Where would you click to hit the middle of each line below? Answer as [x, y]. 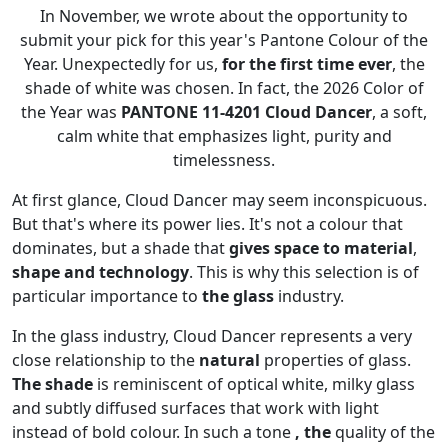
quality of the [383, 432]
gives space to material [321, 248]
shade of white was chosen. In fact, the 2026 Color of [224, 88]
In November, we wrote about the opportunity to [224, 16]
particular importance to [107, 296]
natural [229, 360]
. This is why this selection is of [304, 272]
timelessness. [224, 160]
